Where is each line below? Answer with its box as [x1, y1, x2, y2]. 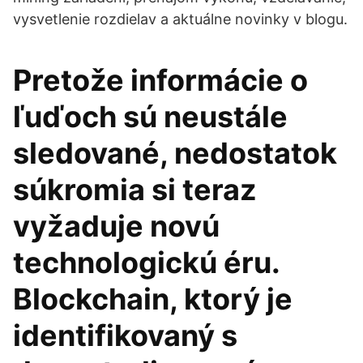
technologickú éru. [13, 245, 280, 280]
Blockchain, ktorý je [13, 281, 293, 317]
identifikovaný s [13, 318, 237, 353]
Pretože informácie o [13, 62, 308, 98]
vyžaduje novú [13, 208, 220, 244]
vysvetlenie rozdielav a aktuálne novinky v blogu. [13, 11, 348, 28]
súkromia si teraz [13, 172, 257, 207]
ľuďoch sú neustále [13, 99, 288, 135]
